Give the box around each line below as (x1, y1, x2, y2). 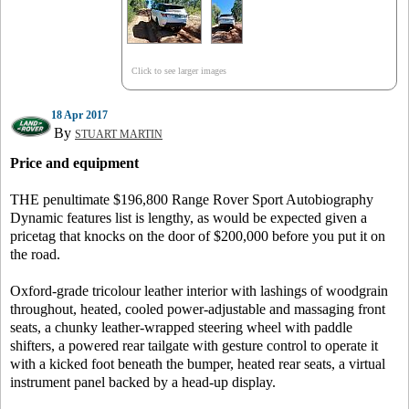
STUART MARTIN (75, 128, 163, 141)
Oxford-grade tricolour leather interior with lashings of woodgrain (10, 283, 388, 299)
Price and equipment (10, 155, 139, 171)
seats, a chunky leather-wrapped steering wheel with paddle (10, 320, 352, 335)
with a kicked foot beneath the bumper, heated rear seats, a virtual (10, 356, 385, 372)
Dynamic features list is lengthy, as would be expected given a (10, 210, 367, 225)
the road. (10, 246, 60, 262)
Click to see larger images (131, 66, 226, 76)
